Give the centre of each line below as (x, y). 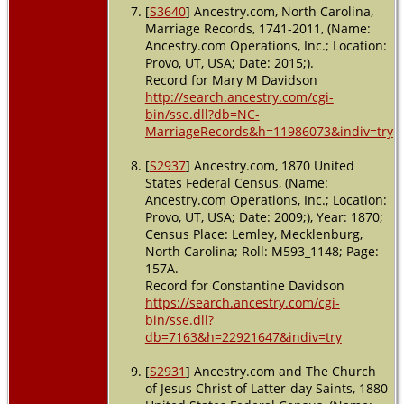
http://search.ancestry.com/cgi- (239, 96)
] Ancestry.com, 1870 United (270, 165)
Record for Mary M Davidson (231, 79)
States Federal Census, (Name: (236, 182)
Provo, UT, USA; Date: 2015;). (229, 62)
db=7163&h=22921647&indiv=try (243, 336)
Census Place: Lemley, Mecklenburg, (253, 234)
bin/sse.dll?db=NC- (202, 114)
